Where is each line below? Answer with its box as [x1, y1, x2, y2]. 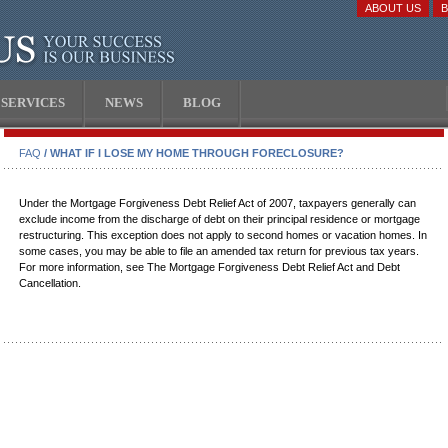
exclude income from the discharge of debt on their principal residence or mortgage [19, 213, 420, 225]
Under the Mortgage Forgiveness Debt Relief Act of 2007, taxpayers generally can [19, 197, 416, 209]
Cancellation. [19, 277, 81, 289]
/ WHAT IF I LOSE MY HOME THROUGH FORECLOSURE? [41, 147, 344, 159]
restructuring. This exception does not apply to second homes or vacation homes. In [19, 229, 427, 241]
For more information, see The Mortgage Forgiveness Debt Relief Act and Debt [19, 261, 400, 273]
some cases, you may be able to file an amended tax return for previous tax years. [19, 245, 419, 257]
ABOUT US [365, 2, 421, 14]
